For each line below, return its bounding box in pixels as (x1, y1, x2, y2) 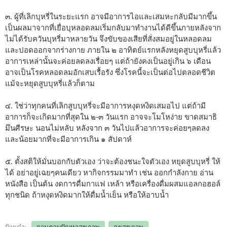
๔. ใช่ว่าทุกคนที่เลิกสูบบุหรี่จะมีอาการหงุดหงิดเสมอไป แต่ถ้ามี (5, 101, 206, 110)
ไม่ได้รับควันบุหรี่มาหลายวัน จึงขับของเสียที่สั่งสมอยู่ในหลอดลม (5, 34, 212, 43)
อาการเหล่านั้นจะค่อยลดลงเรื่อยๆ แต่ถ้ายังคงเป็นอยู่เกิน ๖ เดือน (5, 56, 211, 65)
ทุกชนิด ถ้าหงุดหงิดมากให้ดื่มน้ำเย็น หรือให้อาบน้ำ (5, 190, 169, 199)
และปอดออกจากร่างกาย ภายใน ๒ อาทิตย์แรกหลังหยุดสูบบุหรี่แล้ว (5, 45, 221, 54)
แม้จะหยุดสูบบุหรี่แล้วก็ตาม (5, 79, 95, 88)
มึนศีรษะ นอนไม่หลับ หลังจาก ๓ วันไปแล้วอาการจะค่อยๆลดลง (5, 123, 209, 132)
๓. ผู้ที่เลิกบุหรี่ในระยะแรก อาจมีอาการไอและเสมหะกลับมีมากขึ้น (5, 12, 217, 21)
